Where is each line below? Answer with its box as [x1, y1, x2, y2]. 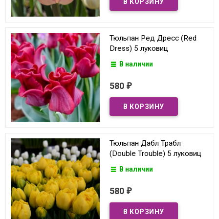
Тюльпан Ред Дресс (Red [109, 33, 197, 43]
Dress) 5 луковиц [109, 44, 168, 53]
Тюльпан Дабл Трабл [109, 139, 181, 148]
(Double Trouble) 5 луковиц [109, 149, 201, 158]
